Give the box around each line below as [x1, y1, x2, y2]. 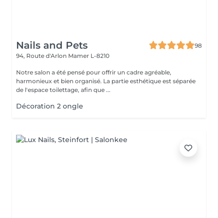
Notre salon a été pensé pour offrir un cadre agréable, [16, 69, 171, 76]
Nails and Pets [16, 39, 88, 51]
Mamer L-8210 [68, 52, 109, 59]
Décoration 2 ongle [16, 102, 83, 110]
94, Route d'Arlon [16, 52, 68, 59]
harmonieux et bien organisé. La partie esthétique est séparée [16, 77, 196, 85]
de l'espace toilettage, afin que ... [16, 86, 110, 93]
